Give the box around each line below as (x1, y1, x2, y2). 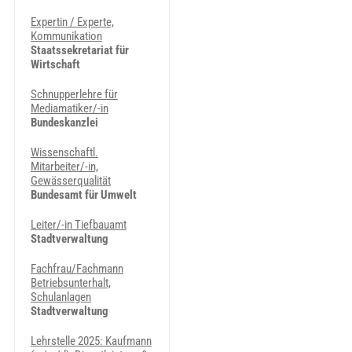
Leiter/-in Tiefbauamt (30, 218, 126, 232)
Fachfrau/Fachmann (30, 262, 123, 276)
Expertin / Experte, (30, 15, 114, 29)
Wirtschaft (30, 57, 80, 71)
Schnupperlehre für (30, 87, 118, 101)
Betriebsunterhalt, (30, 276, 111, 290)
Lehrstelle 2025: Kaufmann (30, 334, 152, 348)
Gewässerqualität (30, 174, 111, 188)
